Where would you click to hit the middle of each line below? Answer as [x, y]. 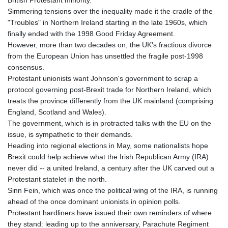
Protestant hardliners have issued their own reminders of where [110, 212]
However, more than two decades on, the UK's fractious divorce [110, 45]
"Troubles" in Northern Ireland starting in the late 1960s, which [107, 22]
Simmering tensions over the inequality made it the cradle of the [110, 11]
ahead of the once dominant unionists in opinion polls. [94, 201]
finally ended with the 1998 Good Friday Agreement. [91, 33]
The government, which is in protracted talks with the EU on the [109, 123]
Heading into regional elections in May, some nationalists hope [108, 145]
